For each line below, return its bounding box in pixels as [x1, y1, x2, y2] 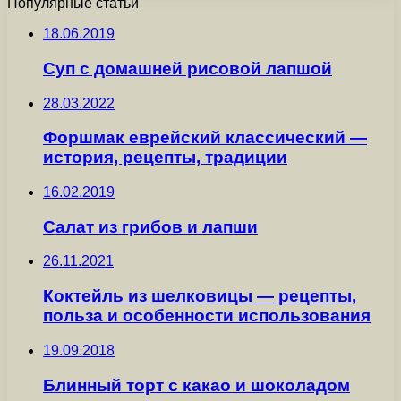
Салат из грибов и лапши [43, 217, 258, 236]
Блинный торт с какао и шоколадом [43, 375, 350, 395]
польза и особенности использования [43, 306, 371, 326]
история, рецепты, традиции [43, 148, 287, 167]
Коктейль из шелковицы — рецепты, [43, 286, 356, 306]
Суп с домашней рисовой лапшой [43, 58, 332, 78]
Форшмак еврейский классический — [43, 128, 367, 148]
